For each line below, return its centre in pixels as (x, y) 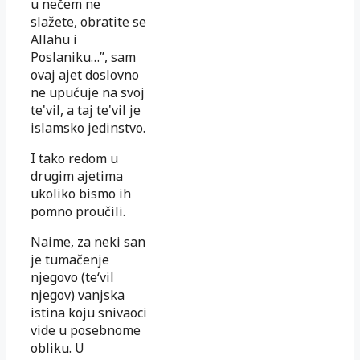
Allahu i (54, 39)
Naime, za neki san (88, 241)
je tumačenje (70, 259)
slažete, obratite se (88, 21)
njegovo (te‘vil (72, 277)
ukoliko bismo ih (81, 193)
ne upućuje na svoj (88, 92)
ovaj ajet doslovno (85, 74)
